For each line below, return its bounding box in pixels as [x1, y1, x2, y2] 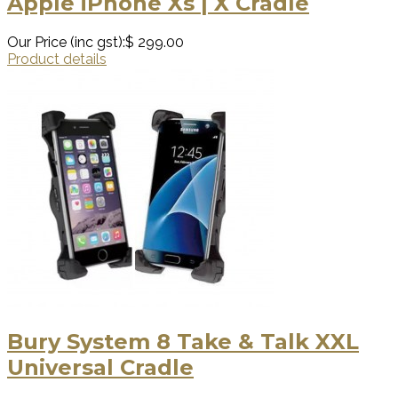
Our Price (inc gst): [7, 34, 125, 52]
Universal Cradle [7, 354, 194, 381]
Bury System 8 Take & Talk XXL [7, 329, 359, 355]
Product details [7, 51, 107, 68]
